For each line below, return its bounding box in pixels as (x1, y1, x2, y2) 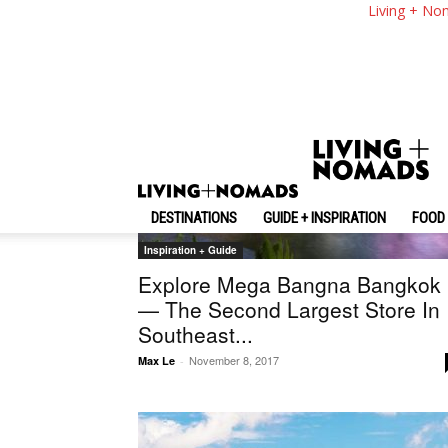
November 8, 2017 (189, 352, 279, 368)
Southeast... (138, 319, 253, 349)
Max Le (138, 353, 175, 368)
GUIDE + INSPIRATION (263, 209, 386, 227)
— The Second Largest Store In (138, 294, 440, 324)
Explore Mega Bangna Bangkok (138, 269, 441, 299)
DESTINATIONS (151, 209, 237, 227)
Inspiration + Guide (144, 243, 237, 257)
